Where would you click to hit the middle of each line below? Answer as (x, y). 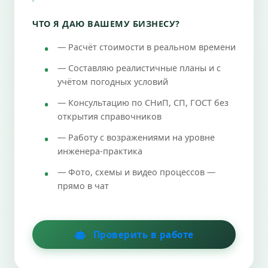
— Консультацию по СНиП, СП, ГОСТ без (143, 102)
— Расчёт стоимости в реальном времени (147, 47)
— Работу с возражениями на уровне (136, 137)
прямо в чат (83, 185)
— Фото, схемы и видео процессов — (136, 172)
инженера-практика (100, 151)
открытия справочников (109, 116)
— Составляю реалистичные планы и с (139, 68)
